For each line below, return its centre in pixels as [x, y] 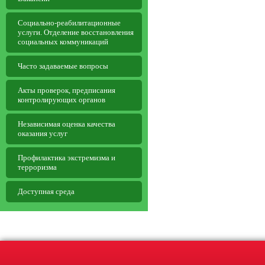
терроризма [37, 167]
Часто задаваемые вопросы [63, 66]
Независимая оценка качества [67, 124]
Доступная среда [46, 191]
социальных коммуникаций [63, 42]
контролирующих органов [62, 100]
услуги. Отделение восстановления [76, 32]
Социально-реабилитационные [69, 23]
